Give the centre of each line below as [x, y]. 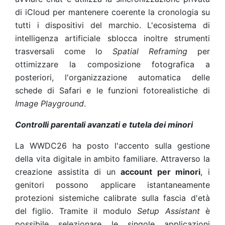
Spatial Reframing [150, 51]
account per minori [161, 172]
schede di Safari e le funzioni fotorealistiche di [113, 90]
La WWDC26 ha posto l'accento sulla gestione [113, 146]
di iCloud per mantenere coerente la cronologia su [113, 12]
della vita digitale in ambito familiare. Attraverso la [113, 159]
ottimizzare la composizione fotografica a [113, 64]
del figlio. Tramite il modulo [76, 211]
